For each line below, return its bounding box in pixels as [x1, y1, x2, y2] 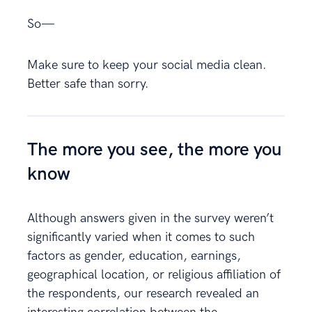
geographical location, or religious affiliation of [27, 267, 281, 282]
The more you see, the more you [27, 139, 282, 161]
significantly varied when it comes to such [27, 229, 255, 244]
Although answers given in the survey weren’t [27, 210, 274, 226]
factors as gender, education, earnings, [27, 248, 241, 263]
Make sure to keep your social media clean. [27, 57, 267, 72]
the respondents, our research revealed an [27, 286, 259, 301]
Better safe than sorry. [27, 76, 149, 91]
